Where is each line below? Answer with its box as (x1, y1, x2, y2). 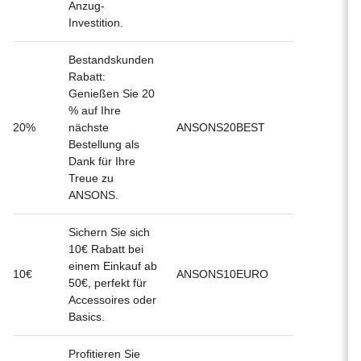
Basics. (68, 309, 105, 323)
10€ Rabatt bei (68, 242, 143, 255)
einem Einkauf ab (68, 259, 157, 272)
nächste (68, 120, 109, 134)
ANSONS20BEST (176, 120, 265, 134)
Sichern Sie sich (68, 225, 150, 239)
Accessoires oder (68, 293, 156, 306)
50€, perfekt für (68, 276, 147, 289)
